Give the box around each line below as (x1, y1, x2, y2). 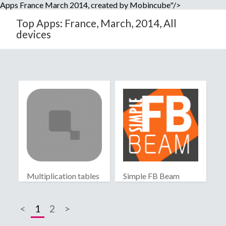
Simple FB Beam (123, 171, 180, 181)
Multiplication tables (27, 171, 99, 181)
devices (16, 28, 51, 40)
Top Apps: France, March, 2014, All (16, 17, 177, 29)
